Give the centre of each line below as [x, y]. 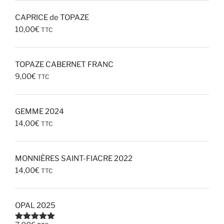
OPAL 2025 [35, 206]
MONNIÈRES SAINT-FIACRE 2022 [74, 159]
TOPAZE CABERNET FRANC [64, 65]
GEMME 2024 [39, 112]
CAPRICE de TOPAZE [52, 18]
